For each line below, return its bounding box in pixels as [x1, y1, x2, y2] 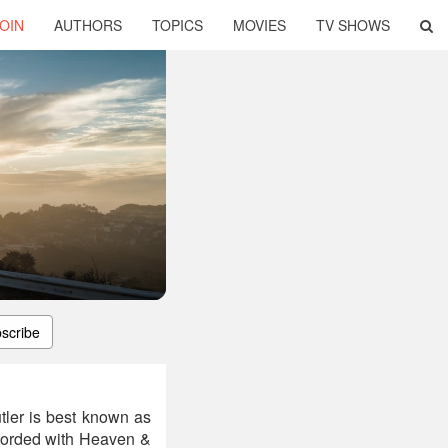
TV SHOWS [316, 15, 390, 35]
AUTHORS [54, 15, 122, 35]
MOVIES [233, 15, 286, 35]
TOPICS [152, 15, 203, 35]
